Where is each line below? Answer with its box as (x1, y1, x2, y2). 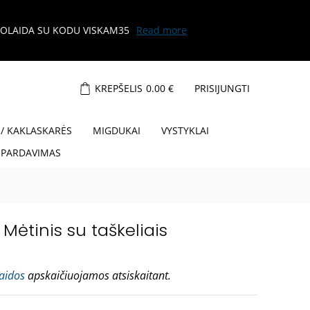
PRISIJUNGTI (194, 82, 250, 95)
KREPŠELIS (95, 82, 143, 95)
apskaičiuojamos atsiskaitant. (25, 268, 171, 284)
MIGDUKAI (92, 124, 140, 137)
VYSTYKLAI (161, 124, 209, 137)
